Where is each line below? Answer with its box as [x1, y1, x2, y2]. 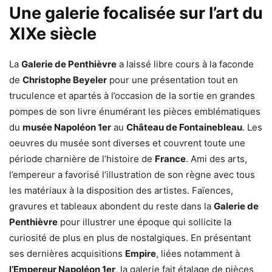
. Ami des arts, [186, 153, 247, 165]
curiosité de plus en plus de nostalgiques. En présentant [9, 232, 251, 243]
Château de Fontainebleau [126, 121, 242, 133]
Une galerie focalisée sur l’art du [9, 3, 263, 23]
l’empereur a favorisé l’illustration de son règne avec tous [9, 169, 255, 180]
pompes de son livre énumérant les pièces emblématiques [9, 106, 260, 117]
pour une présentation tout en [107, 74, 238, 86]
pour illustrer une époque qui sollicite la [58, 216, 231, 228]
